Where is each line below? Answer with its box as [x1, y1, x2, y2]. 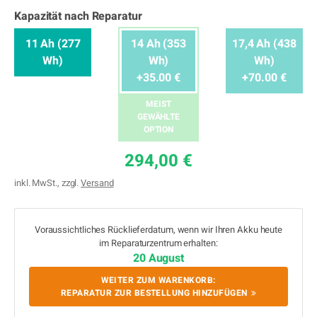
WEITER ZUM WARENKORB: [101, 274, 216, 287]
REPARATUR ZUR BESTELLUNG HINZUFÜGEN [60, 287, 248, 299]
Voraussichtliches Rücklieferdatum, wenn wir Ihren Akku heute [34, 223, 283, 236]
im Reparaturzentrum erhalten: [99, 236, 218, 250]
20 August [132, 250, 185, 267]
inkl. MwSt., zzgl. [14, 176, 81, 190]
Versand [81, 176, 114, 190]
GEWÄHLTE [137, 110, 180, 123]
